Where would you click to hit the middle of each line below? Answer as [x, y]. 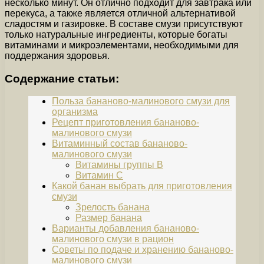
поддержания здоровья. [57, 55]
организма [75, 112]
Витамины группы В [119, 165]
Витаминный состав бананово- [120, 144]
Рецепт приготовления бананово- [126, 123]
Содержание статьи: [62, 78]
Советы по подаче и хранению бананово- [143, 250]
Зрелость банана [113, 207]
